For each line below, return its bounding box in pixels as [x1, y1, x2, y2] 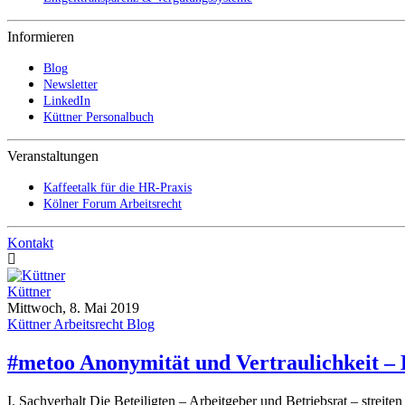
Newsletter [43, 78, 98, 91]
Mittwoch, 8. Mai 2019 [7, 300, 139, 316]
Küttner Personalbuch [43, 110, 154, 124]
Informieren [7, 29, 74, 44]
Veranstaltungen [7, 148, 99, 164]
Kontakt [7, 235, 53, 250]
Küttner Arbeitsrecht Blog [7, 316, 155, 332]
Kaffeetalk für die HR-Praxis [43, 181, 192, 194]
